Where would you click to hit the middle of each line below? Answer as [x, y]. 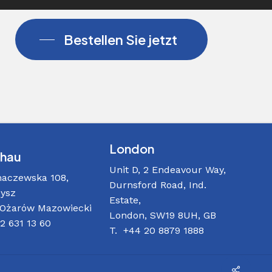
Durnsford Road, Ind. [158, 185]
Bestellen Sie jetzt [120, 40]
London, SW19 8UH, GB [163, 216]
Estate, [125, 200]
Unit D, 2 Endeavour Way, [168, 170]
